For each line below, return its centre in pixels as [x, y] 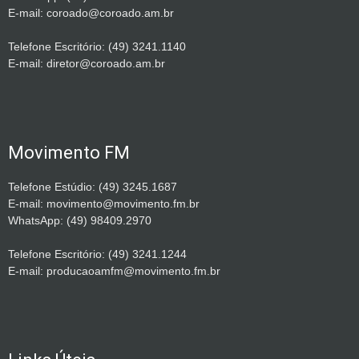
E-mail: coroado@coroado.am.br [91, 13]
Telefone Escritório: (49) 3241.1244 [97, 254]
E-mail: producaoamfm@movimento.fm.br [114, 271]
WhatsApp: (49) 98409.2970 [80, 221]
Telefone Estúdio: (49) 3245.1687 [93, 187]
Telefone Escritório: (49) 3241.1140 [97, 47]
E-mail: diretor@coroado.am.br [87, 64]
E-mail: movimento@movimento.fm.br [104, 204]
